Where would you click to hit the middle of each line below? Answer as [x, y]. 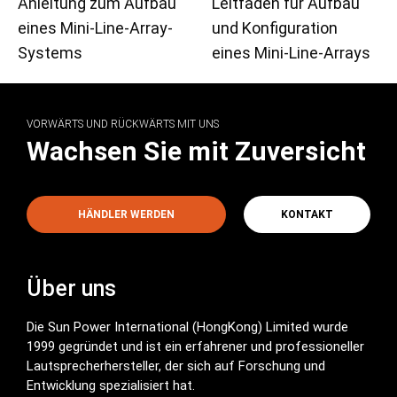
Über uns [71, 288]
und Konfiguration [275, 27]
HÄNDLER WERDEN [126, 214]
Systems [50, 52]
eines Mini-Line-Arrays [291, 52]
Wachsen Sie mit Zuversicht [196, 151]
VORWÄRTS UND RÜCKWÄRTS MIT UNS [123, 124]
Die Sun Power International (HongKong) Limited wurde [187, 327]
